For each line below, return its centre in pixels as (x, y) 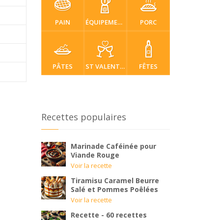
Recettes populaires (83, 117)
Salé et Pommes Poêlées (114, 189)
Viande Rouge (95, 155)
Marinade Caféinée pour (113, 146)
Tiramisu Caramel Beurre (115, 180)
